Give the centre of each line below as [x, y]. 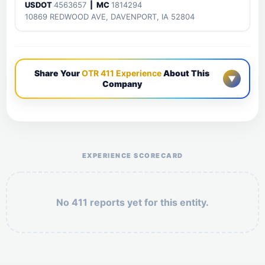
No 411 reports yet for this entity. [132, 202]
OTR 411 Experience [122, 73]
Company [122, 84]
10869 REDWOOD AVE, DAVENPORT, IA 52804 [110, 17]
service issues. [132, 129]
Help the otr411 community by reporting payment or [132, 119]
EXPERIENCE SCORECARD [132, 156]
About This [185, 73]
